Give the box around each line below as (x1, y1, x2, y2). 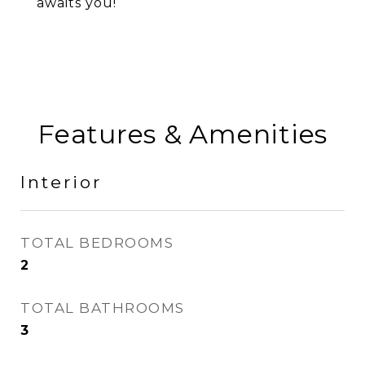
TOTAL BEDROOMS (20, 235, 174, 251)
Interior (20, 172, 102, 192)
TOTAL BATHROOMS (20, 300, 185, 316)
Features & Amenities (37, 118, 328, 150)
